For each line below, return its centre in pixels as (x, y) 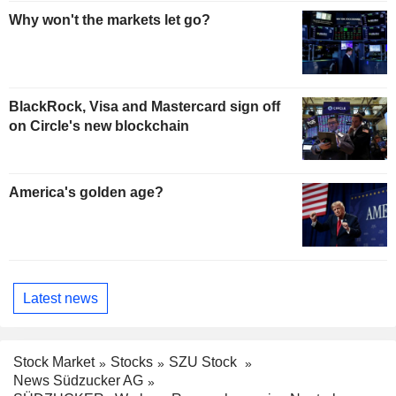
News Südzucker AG (78, 381)
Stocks (132, 362)
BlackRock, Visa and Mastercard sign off (145, 106)
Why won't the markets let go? (110, 19)
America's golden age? (86, 193)
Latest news (61, 298)
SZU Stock (205, 362)
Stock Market (54, 362)
